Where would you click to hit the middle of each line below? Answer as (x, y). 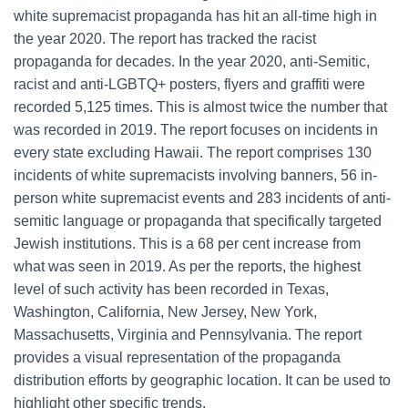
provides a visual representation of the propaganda (177, 357)
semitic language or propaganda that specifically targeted (198, 221)
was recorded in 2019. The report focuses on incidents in (196, 130)
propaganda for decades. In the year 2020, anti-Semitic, (192, 61)
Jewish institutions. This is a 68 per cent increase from (187, 244)
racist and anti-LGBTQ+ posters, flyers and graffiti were (189, 84)
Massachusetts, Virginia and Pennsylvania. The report (188, 335)
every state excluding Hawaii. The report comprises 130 (193, 153)
